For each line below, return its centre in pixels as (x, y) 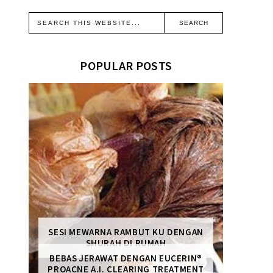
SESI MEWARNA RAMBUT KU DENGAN (126, 232)
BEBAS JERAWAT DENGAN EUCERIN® (126, 258)
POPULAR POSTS (126, 65)
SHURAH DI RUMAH (126, 243)
